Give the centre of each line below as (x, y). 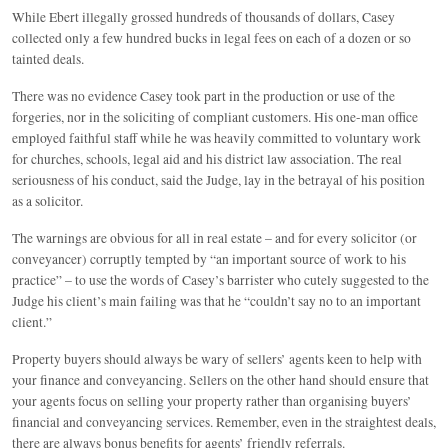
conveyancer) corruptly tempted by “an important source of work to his (209, 259)
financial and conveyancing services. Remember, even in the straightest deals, (224, 422)
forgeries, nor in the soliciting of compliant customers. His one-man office (215, 117)
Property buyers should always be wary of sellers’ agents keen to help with (217, 359)
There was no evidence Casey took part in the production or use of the (203, 96)
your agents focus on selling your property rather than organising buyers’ (212, 401)
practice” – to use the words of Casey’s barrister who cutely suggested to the (220, 280)
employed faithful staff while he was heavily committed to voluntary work (216, 138)
